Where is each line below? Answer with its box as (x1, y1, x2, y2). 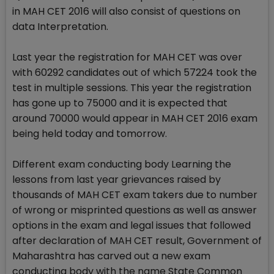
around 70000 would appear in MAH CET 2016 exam (12, 111, 257, 126)
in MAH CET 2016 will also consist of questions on (12, 4, 240, 19)
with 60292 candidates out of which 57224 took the (12, 65, 257, 80)
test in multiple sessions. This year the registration (12, 81, 251, 95)
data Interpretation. (12, 20, 108, 34)
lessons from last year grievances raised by (12, 172, 221, 187)
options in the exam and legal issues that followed (12, 218, 251, 233)
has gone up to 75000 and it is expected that (12, 96, 228, 111)
